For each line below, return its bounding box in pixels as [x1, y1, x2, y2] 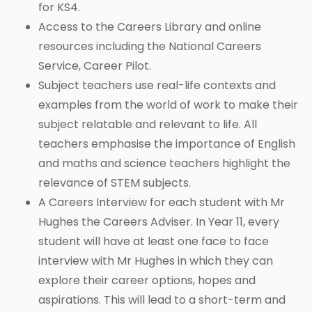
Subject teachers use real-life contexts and [38, 77, 276, 94]
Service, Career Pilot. [38, 58, 151, 75]
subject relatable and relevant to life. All [38, 116, 257, 133]
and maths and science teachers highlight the [38, 155, 290, 172]
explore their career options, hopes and [38, 272, 256, 289]
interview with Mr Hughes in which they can [38, 253, 273, 270]
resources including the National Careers [38, 38, 261, 55]
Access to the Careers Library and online [38, 19, 261, 36]
